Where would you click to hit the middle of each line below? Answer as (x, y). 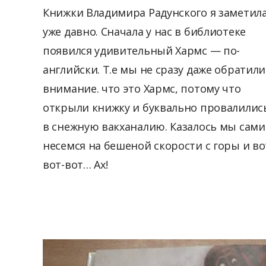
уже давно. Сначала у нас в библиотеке (144, 31)
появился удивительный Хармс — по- (142, 50)
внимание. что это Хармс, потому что (142, 88)
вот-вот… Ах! (75, 164)
